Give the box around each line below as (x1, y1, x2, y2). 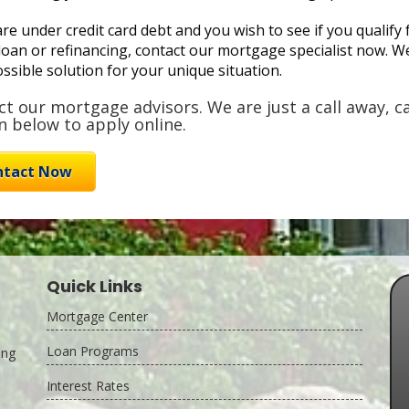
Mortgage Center (46, 308, 148, 325)
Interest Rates (46, 377, 130, 394)
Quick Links (46, 275, 142, 298)
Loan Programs (46, 342, 139, 360)
